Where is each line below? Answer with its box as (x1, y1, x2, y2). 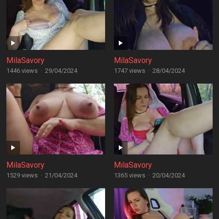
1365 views (113, 172, 145, 179)
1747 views (113, 67, 145, 74)
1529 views (6, 172, 38, 179)
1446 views (6, 67, 38, 74)
